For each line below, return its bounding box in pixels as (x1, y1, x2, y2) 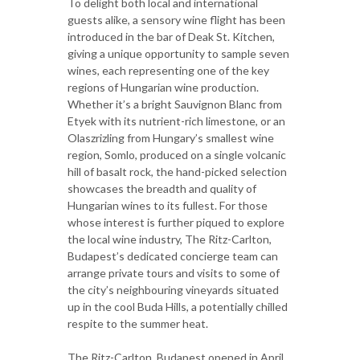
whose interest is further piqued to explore (67, 215, 284, 229)
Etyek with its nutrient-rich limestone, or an (67, 113, 285, 128)
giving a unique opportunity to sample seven (67, 46, 289, 60)
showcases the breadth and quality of (67, 181, 256, 195)
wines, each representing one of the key (67, 63, 269, 77)
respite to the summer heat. (67, 316, 208, 330)
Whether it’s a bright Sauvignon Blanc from (67, 96, 282, 111)
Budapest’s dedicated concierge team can (67, 248, 278, 263)
